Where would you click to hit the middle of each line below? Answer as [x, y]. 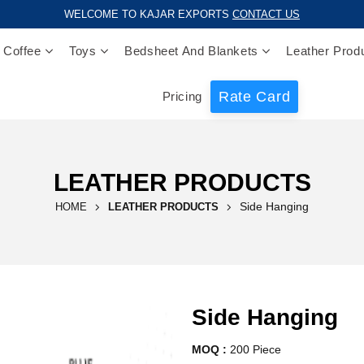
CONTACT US [266, 14]
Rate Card [254, 97]
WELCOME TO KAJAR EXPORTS [146, 14]
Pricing [182, 96]
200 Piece [254, 349]
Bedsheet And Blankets [191, 51]
